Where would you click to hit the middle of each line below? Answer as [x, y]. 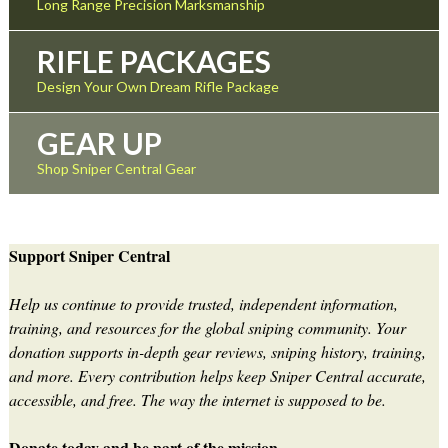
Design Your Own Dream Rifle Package [157, 86]
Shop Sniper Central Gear [116, 168]
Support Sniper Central [89, 255]
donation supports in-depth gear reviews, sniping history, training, [217, 351]
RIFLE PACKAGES [153, 60]
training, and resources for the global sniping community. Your [207, 327]
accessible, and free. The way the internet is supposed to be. [197, 399]
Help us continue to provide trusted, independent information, [203, 303]
